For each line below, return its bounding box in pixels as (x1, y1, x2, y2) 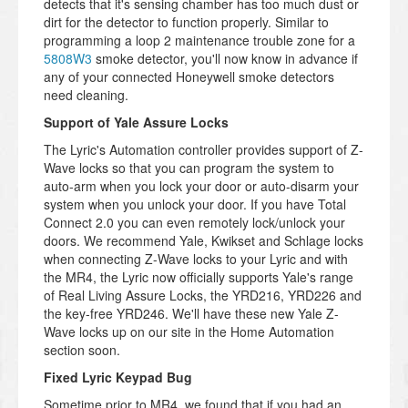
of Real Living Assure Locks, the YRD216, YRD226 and (44, 286, 362, 305)
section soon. (44, 341, 120, 360)
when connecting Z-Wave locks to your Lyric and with (44, 250, 348, 269)
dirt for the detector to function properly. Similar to (44, 13, 329, 32)
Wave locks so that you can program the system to (44, 158, 334, 178)
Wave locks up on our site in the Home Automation (44, 322, 334, 342)
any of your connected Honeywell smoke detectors (44, 67, 334, 87)
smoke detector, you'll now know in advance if (92, 49, 358, 68)
